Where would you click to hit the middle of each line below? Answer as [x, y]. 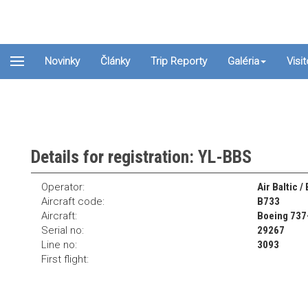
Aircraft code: [73, 201]
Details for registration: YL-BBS [141, 157]
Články [115, 61]
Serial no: [63, 230]
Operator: [63, 187]
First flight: [65, 259]
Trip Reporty [179, 61]
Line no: [59, 245]
